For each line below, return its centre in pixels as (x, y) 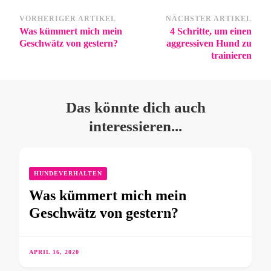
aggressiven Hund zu (209, 44)
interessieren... (135, 126)
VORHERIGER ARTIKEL (68, 19)
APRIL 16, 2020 (54, 252)
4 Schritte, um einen (211, 31)
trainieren (231, 56)
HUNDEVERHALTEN (68, 174)
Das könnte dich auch (135, 108)
